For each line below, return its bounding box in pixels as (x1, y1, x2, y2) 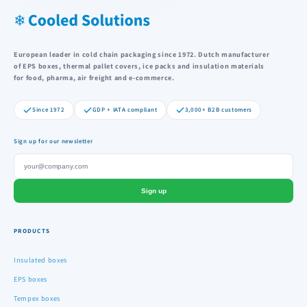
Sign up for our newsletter (14, 137, 93, 146)
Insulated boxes (14, 255, 67, 265)
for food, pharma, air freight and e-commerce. (14, 73, 175, 83)
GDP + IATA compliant (92, 106, 158, 114)
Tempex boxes (14, 293, 60, 304)
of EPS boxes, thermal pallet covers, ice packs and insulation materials (14, 61, 265, 71)
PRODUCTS (14, 227, 51, 236)
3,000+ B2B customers (184, 106, 253, 114)
